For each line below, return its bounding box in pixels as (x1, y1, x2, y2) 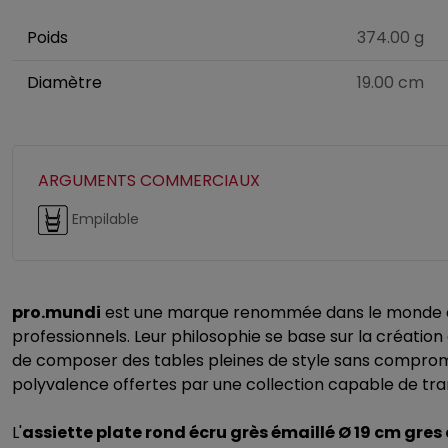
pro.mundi (12, 301, 101, 324)
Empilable (68, 208, 139, 229)
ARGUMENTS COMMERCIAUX (38, 169, 260, 192)
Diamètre (27, 71, 102, 94)
